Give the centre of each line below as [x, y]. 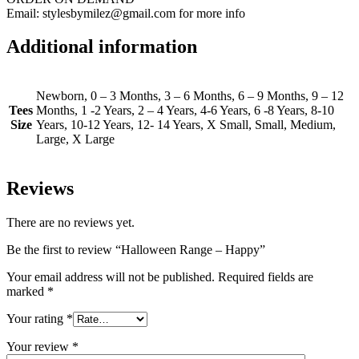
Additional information [102, 47]
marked [27, 292]
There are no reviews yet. [71, 223]
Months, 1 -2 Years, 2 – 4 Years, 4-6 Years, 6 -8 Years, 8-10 [185, 111]
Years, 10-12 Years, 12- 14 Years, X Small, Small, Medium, [186, 125]
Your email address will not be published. [111, 277]
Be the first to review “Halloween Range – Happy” [136, 250]
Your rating [36, 319]
